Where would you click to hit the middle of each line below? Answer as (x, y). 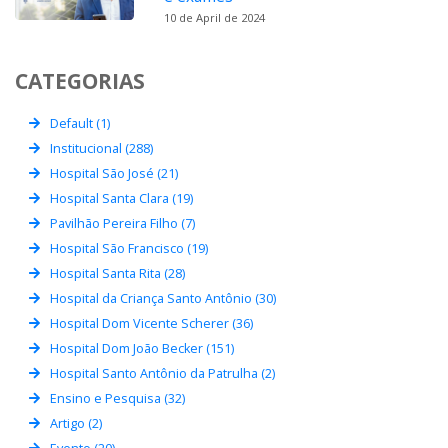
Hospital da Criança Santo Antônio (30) (163, 299)
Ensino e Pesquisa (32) (117, 399)
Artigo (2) (76, 424)
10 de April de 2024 (215, 18)
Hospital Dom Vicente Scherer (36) (151, 324)
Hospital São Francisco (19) (129, 249)
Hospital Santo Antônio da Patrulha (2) (162, 374)
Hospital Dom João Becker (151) (142, 349)
